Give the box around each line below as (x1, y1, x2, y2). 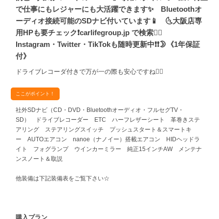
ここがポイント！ (16, 91, 55, 97)
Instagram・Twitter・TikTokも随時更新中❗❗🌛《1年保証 (16, 40, 200, 49)
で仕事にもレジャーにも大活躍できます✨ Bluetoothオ (16, 5, 202, 14)
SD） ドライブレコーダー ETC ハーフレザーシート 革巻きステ (16, 116, 200, 124)
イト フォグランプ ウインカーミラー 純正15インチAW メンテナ (16, 146, 202, 153)
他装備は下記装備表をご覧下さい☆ (16, 175, 110, 182)
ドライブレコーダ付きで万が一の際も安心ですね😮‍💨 (16, 68, 164, 76)
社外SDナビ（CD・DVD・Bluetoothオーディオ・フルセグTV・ (16, 107, 184, 114)
